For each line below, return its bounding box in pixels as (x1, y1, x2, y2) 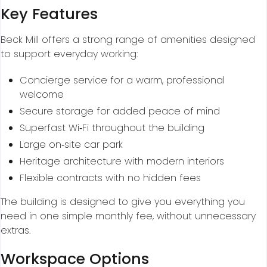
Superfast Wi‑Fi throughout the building (20, 121, 204, 135)
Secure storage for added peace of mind (20, 104, 220, 119)
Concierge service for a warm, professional (20, 73, 225, 88)
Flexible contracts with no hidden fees (20, 171, 201, 185)
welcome (20, 88, 64, 102)
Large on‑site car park (20, 138, 123, 152)
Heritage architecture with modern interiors (20, 154, 224, 169)
